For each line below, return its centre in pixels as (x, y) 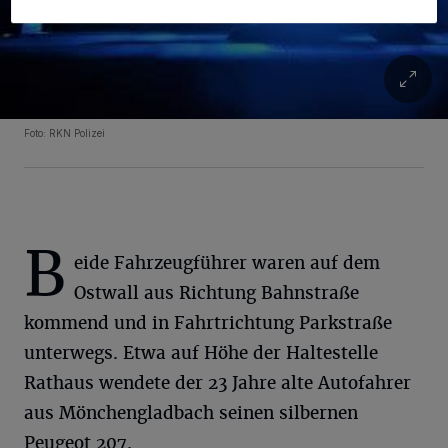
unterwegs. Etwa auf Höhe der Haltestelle (201, 353)
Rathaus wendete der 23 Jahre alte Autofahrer (217, 383)
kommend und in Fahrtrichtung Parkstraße (208, 323)
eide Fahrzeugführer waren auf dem (227, 263)
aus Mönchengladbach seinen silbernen (191, 413)
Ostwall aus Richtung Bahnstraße (216, 293)
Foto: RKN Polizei (64, 133)
